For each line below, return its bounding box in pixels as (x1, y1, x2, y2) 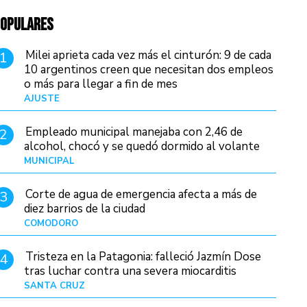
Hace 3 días (229, 93, 276, 106)
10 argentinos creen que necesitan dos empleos (24, 62, 274, 77)
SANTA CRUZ (24, 280, 86, 293)
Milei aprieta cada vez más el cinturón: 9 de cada (25, 47, 272, 63)
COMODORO (24, 217, 79, 230)
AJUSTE (24, 93, 60, 106)
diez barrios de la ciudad (24, 201, 146, 217)
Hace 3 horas (223, 280, 276, 293)
